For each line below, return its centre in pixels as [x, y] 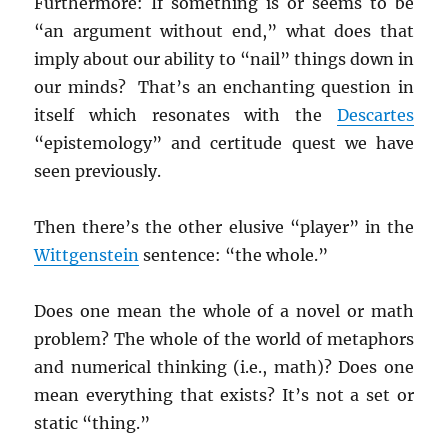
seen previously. [98, 171]
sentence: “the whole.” [234, 255]
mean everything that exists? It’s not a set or [224, 395]
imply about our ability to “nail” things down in [224, 59]
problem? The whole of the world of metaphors [224, 339]
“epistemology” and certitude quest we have [224, 143]
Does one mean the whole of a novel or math [224, 311]
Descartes [375, 115]
